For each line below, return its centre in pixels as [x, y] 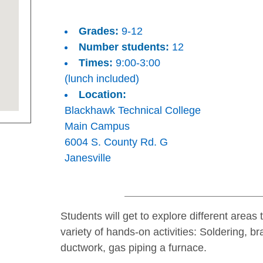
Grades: [99, 31]
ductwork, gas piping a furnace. [134, 248]
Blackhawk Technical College [133, 110]
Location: [102, 95]
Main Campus [97, 126]
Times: [96, 63]
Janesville [88, 158]
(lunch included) [102, 79]
